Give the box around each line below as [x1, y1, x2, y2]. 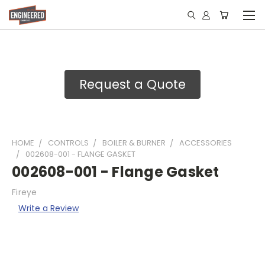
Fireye [12, 186, 37, 198]
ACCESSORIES [179, 137, 232, 148]
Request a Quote [79, 76, 186, 93]
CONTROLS [48, 137, 89, 148]
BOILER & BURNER [102, 137, 166, 148]
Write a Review [18, 202, 79, 214]
